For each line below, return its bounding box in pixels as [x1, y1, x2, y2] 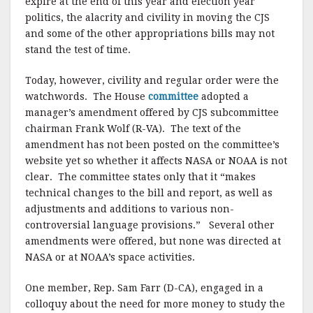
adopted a [201, 91, 249, 102]
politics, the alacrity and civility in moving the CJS [25, 12, 270, 23]
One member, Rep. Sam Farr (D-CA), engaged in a [25, 282, 263, 293]
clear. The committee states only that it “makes [25, 171, 256, 182]
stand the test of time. [25, 44, 131, 55]
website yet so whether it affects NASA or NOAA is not [25, 155, 287, 166]
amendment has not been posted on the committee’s [25, 139, 279, 150]
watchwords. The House [25, 91, 148, 102]
